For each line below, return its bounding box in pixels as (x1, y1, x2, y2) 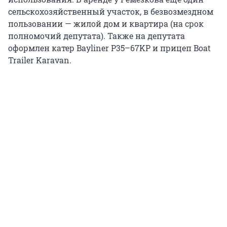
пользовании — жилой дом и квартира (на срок (8, 18, 204, 29)
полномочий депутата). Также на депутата (8, 30, 185, 42)
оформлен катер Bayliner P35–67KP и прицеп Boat (8, 43, 211, 54)
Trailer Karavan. (8, 55, 71, 66)
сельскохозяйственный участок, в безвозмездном (8, 6, 213, 17)
